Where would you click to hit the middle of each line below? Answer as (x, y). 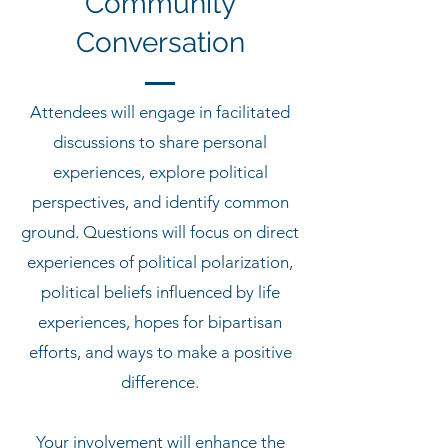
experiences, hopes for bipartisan (160, 322)
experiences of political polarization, (160, 262)
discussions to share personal (160, 142)
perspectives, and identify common (160, 202)
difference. (160, 382)
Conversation (160, 42)
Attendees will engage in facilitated (160, 112)
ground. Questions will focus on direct (160, 232)
